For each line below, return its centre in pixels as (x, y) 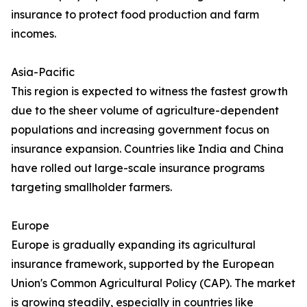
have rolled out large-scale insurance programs (138, 168)
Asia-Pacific (43, 72)
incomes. (34, 34)
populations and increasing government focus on (140, 130)
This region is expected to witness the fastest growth (149, 91)
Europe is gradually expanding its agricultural (133, 245)
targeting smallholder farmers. (91, 187)
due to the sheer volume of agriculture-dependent (145, 111)
